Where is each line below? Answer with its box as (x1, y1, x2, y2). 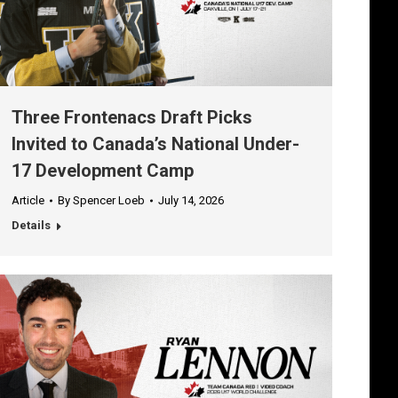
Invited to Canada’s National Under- (12, 133, 299, 155)
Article (12, 194, 44, 208)
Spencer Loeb (73, 194, 145, 208)
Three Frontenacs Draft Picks (12, 107, 252, 129)
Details (12, 219, 51, 233)
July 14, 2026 (158, 194, 224, 208)
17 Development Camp (12, 160, 194, 182)
